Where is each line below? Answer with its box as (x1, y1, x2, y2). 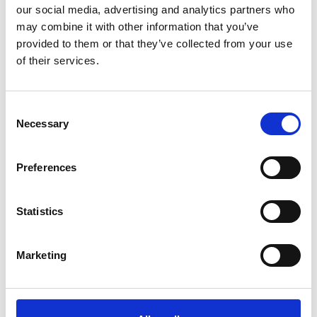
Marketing (16, 249, 67, 261)
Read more (29, 205, 87, 219)
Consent (5, 103, 45, 115)
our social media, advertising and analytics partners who (16, 4, 294, 16)
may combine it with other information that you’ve (16, 21, 259, 33)
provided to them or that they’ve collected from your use (16, 38, 292, 50)
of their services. (16, 54, 99, 67)
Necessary (16, 117, 69, 129)
